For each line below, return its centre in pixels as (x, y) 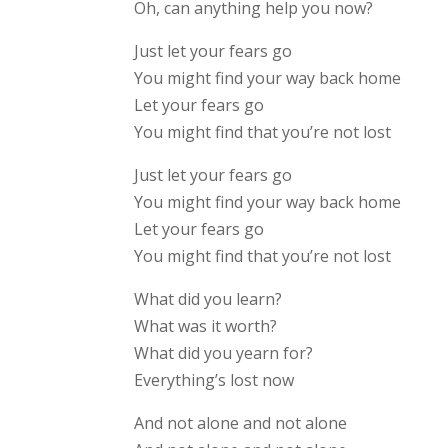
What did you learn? (208, 299)
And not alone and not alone (241, 423)
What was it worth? (206, 326)
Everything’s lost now (214, 380)
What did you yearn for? (224, 353)
